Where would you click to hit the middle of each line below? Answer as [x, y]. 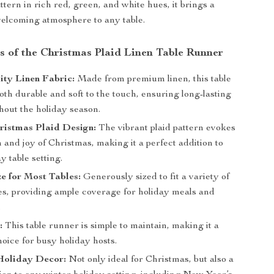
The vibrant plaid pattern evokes [166, 128]
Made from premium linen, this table [153, 80]
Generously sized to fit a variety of [155, 177]
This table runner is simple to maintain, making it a [111, 226]
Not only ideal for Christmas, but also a [150, 260]
